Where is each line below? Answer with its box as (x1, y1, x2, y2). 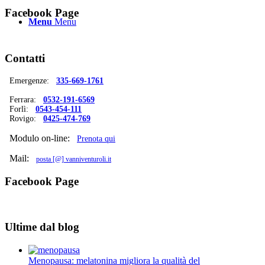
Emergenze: (5, 76, 56, 86)
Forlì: (5, 105, 35, 114)
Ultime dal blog (5, 221, 79, 234)
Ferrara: (5, 95, 43, 105)
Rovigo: (5, 114, 43, 124)
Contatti (5, 52, 45, 65)
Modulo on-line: (5, 133, 77, 144)
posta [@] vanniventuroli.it (36, 155, 111, 164)
